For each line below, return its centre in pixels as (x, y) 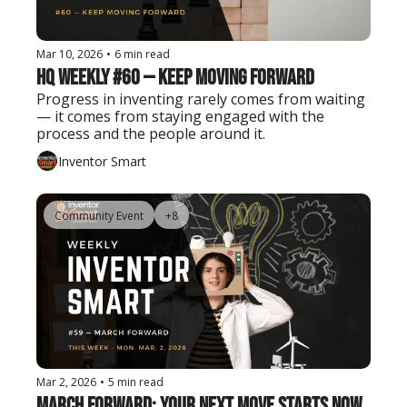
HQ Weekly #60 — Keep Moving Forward (175, 78)
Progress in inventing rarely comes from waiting (201, 99)
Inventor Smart (102, 161)
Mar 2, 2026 (66, 382)
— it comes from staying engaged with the (180, 117)
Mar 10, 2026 (69, 55)
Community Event (99, 216)
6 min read (142, 55)
